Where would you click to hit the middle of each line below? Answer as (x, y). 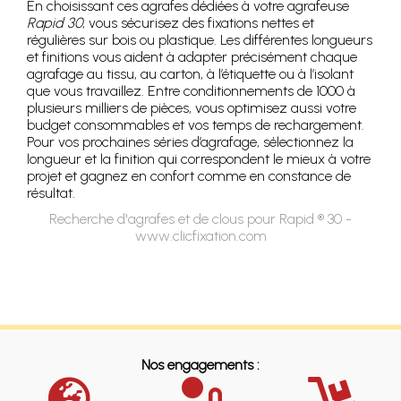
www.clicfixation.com (200, 236)
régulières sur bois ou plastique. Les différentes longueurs (200, 40)
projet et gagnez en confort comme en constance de (189, 176)
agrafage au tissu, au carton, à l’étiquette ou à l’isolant (190, 74)
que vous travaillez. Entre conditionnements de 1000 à (191, 91)
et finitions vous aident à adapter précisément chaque (192, 57)
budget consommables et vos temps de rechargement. (196, 125)
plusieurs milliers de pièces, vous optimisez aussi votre (192, 108)
